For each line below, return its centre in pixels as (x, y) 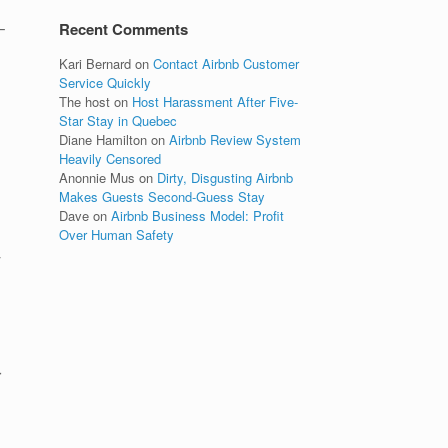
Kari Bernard (95, 63)
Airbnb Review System (235, 139)
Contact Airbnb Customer (226, 63)
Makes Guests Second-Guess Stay (162, 196)
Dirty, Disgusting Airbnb (225, 177)
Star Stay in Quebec (118, 120)
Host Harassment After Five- (215, 101)
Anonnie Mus (97, 177)
